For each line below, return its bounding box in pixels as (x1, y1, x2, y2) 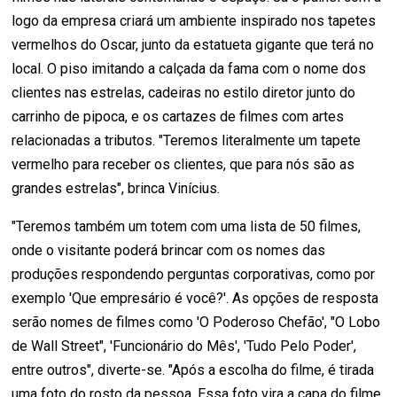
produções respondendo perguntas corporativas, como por (12, 265, 376, 283)
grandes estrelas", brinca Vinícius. (12, 179, 221, 197)
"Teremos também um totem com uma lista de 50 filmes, (12, 217, 362, 235)
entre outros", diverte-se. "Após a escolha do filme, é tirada (12, 361, 375, 378)
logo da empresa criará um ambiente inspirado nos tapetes (12, 12, 377, 29)
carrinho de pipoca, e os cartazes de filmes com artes (12, 107, 345, 125)
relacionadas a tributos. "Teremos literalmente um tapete (12, 131, 362, 149)
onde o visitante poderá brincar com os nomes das (12, 241, 326, 259)
